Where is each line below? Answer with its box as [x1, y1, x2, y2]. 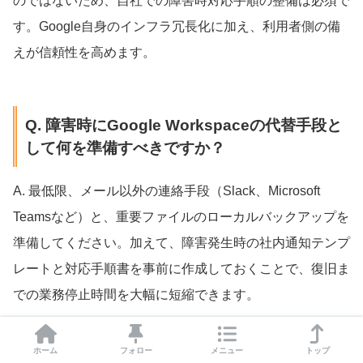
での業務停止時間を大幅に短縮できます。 [13, 287, 259, 301]
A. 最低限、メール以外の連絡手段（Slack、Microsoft [13, 183, 320, 198]
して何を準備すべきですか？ [24, 139, 225, 156]
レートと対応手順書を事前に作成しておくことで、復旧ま [13, 261, 350, 275]
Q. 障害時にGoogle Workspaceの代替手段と [24, 116, 342, 134]
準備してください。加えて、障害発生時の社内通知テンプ [13, 235, 350, 250]
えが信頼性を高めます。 [13, 45, 156, 60]
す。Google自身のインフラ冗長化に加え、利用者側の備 [13, 19, 340, 34]
